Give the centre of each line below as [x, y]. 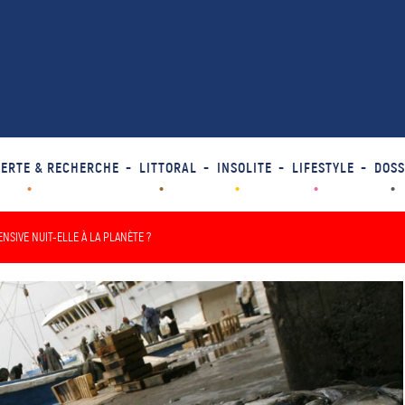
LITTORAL [168, 168]
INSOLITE [244, 168]
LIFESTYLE [323, 168]
